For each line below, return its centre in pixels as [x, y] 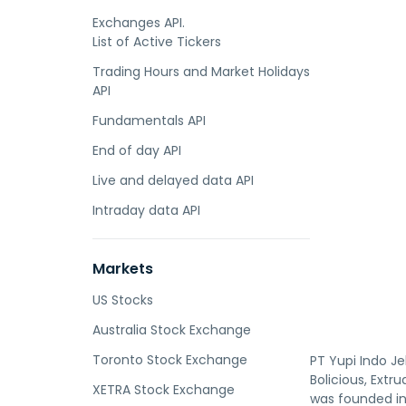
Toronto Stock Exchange [170, 360]
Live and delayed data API [173, 180]
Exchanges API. [139, 23]
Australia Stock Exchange [172, 330]
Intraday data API [146, 210]
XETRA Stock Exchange [164, 390]
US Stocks [123, 300]
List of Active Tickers [157, 42]
